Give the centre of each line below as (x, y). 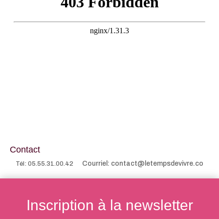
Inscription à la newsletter (109, 205)
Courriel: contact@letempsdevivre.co (143, 163)
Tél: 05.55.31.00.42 (49, 164)
